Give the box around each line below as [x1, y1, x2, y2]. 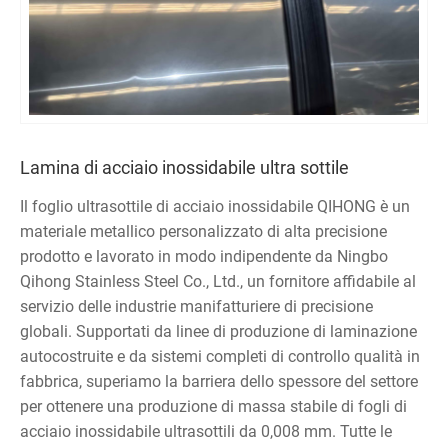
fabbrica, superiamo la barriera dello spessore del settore [20, 371, 418, 391]
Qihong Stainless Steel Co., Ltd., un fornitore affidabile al [20, 271, 416, 291]
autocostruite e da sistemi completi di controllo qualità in [20, 346, 420, 366]
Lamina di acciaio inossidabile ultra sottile [20, 156, 349, 178]
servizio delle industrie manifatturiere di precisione [20, 296, 373, 316]
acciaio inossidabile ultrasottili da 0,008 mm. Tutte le [20, 421, 392, 441]
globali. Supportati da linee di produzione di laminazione [20, 321, 417, 341]
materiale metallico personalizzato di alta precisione [20, 221, 387, 241]
